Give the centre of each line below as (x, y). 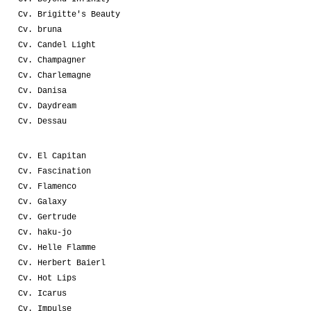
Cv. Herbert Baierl (62, 263)
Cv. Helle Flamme (57, 247)
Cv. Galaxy (42, 202)
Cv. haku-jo (45, 232)
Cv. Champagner (52, 60)
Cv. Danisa (42, 91)
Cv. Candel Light (57, 45)
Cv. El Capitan (52, 156)
